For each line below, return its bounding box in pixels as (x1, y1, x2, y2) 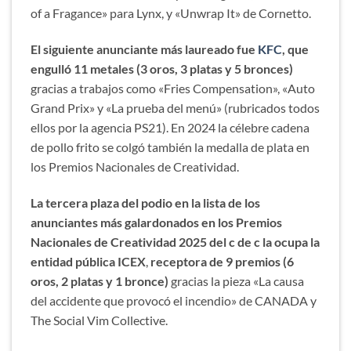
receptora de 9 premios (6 (148, 253, 294, 269)
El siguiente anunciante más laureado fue (31, 42, 258, 57)
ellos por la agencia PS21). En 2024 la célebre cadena (31, 120, 309, 136)
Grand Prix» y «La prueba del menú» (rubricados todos (31, 100, 320, 116)
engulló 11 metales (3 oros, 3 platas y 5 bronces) (31, 61, 293, 77)
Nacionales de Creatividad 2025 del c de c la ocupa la (31, 233, 320, 249)
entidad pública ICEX (31, 253, 146, 269)
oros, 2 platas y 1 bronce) (31, 273, 171, 288)
